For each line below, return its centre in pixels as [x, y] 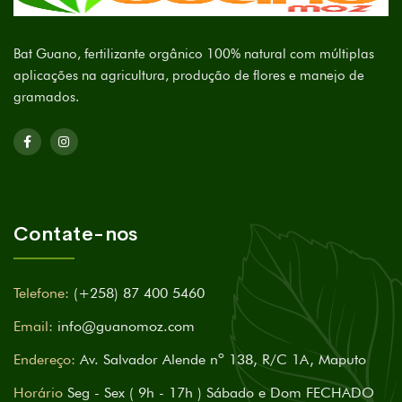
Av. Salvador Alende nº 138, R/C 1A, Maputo [223, 360]
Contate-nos [76, 235]
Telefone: [41, 293]
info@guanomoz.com [126, 327]
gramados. [46, 96]
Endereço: [44, 360]
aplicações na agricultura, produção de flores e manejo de [189, 75]
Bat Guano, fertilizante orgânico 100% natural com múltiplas [194, 53]
